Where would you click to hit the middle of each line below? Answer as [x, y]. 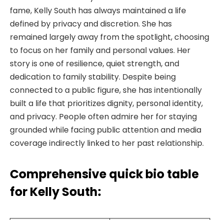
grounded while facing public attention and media [106, 130]
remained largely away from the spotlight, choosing [110, 37]
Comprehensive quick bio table [104, 174]
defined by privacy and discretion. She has [91, 24]
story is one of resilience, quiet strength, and [95, 63]
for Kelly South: [55, 192]
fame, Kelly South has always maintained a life [98, 10]
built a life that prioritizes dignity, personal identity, [106, 103]
